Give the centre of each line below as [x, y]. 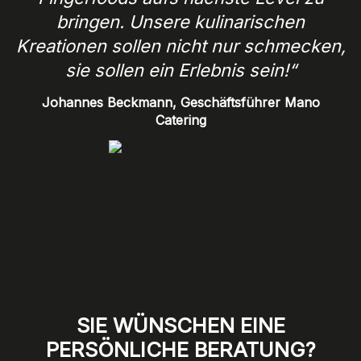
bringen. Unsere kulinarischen [180, 21]
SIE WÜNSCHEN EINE [180, 326]
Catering [180, 120]
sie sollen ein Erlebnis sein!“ [180, 70]
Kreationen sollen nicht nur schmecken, [180, 46]
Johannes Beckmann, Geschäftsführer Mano [180, 102]
